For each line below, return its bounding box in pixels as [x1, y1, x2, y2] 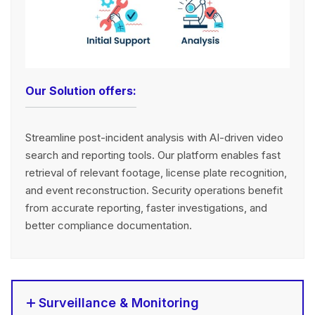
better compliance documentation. [25, 218, 192, 232]
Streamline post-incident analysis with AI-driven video [25, 130, 283, 144]
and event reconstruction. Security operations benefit [25, 183, 283, 197]
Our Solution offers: [25, 83, 136, 98]
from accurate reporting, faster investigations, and [25, 200, 267, 214]
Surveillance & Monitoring [39, 295, 199, 310]
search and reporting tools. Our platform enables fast [25, 148, 281, 162]
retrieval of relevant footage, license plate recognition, [25, 165, 287, 179]
